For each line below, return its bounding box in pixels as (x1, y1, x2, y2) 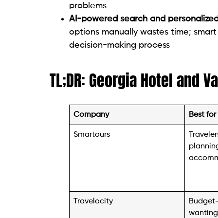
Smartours (73, 130, 110, 139)
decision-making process (69, 40, 170, 50)
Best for (189, 110, 217, 119)
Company (73, 110, 109, 119)
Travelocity (73, 197, 113, 205)
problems (69, 1, 107, 10)
